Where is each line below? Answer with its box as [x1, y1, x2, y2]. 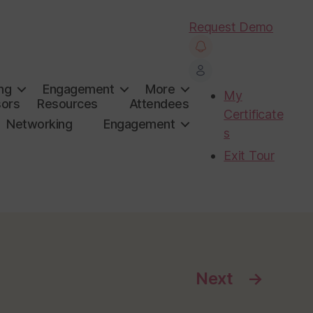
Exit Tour [224, 148, 275, 163]
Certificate [224, 107, 284, 122]
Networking [6, 116, 73, 131]
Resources [37, 96, 98, 111]
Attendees [129, 96, 189, 111]
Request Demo [189, 20, 274, 34]
